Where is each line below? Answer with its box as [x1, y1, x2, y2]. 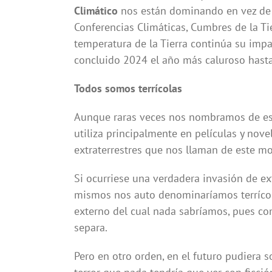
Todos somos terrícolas [73, 81, 182, 96]
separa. [73, 220, 107, 235]
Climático [73, 4, 118, 18]
